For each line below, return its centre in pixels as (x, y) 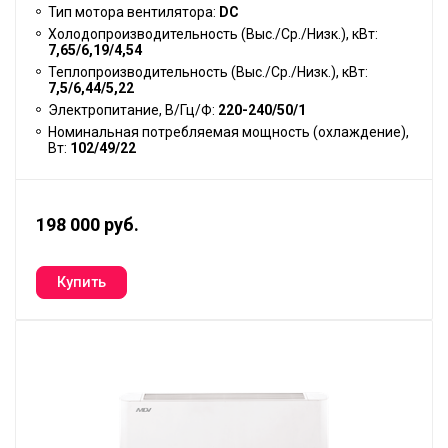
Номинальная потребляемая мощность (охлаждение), (228, 132)
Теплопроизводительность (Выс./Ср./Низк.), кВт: (208, 72)
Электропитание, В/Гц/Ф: (133, 110)
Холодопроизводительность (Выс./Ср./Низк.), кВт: (213, 34)
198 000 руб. (87, 225)
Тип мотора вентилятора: (133, 12)
